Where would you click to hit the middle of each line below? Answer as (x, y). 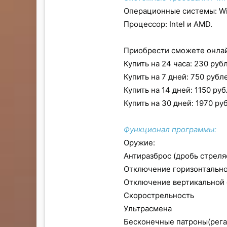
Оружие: (139, 142)
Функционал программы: (170, 129)
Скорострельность (159, 195)
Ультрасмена (148, 208)
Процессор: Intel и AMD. (168, 24)
